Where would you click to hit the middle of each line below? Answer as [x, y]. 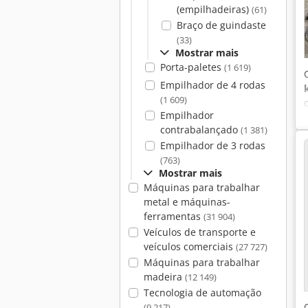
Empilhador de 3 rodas [212, 145]
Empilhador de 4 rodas [212, 85]
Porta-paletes [192, 67]
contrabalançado [200, 130]
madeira [164, 277]
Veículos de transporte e [199, 232]
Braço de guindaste [221, 25]
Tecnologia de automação [202, 293]
